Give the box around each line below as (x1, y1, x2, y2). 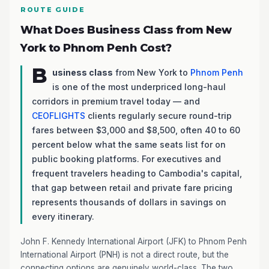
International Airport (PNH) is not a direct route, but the (20, 250, 229, 259)
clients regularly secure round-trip (85, 110, 232, 121)
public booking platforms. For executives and (32, 154, 221, 164)
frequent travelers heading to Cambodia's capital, (32, 168, 242, 178)
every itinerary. (32, 211, 94, 222)
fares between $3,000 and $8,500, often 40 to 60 (32, 125, 240, 135)
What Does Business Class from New (20, 23, 232, 37)
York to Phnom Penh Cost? (20, 41, 171, 55)
